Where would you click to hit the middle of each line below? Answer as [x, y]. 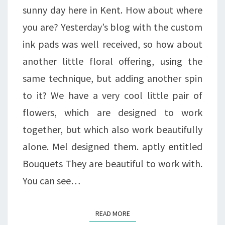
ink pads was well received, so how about [113, 44]
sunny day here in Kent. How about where [113, 10]
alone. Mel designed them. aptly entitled [113, 146]
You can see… [51, 180]
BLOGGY [132, 36]
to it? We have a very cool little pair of [113, 95]
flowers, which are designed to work [113, 112]
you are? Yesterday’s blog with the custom [113, 27]
